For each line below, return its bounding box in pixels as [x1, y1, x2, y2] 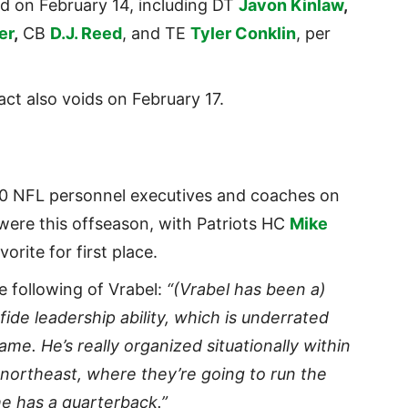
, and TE [122, 24, 190, 44]
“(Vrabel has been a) [167, 280, 326, 300]
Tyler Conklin [190, 24, 296, 44]
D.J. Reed [50, 24, 122, 44]
